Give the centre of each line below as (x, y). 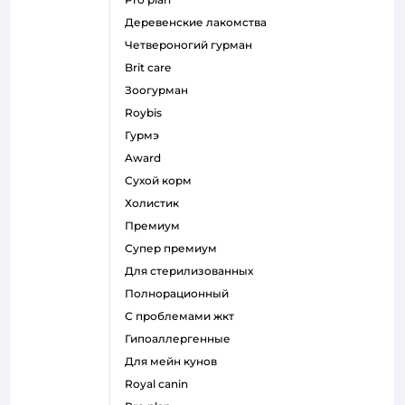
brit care (152, 67)
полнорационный (181, 293)
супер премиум (175, 248)
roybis (147, 112)
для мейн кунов (175, 361)
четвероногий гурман (193, 44)
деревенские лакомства (200, 22)
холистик (155, 202)
